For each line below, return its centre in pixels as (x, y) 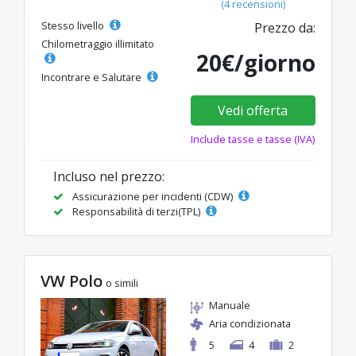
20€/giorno (256, 63)
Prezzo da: (285, 28)
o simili (122, 283)
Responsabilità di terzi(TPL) (136, 212)
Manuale (230, 306)
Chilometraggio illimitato (98, 44)
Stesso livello (74, 26)
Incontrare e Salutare (93, 77)
